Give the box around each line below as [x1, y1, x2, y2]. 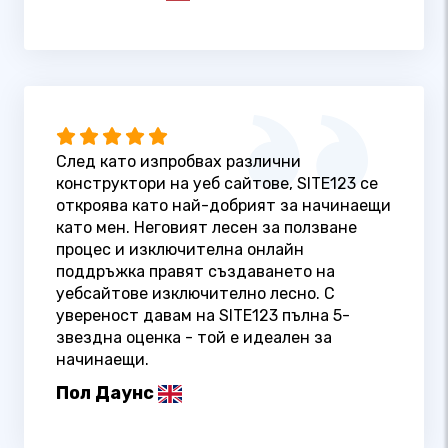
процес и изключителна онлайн [56, 240, 304, 260]
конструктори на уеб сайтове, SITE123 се [56, 174, 378, 194]
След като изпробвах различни [56, 152, 301, 172]
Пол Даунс [56, 382, 154, 405]
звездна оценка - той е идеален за [56, 328, 332, 348]
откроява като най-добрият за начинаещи [56, 196, 391, 216]
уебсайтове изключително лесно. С [56, 284, 335, 304]
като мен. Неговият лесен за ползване [56, 218, 357, 238]
